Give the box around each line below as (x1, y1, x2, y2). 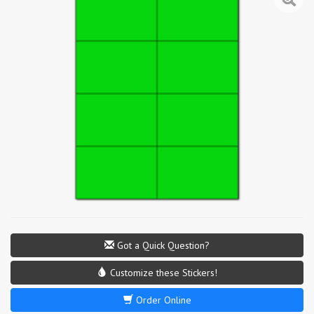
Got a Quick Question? (114, 238, 210, 252)
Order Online (132, 293, 191, 306)
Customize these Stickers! (107, 266, 217, 279)
